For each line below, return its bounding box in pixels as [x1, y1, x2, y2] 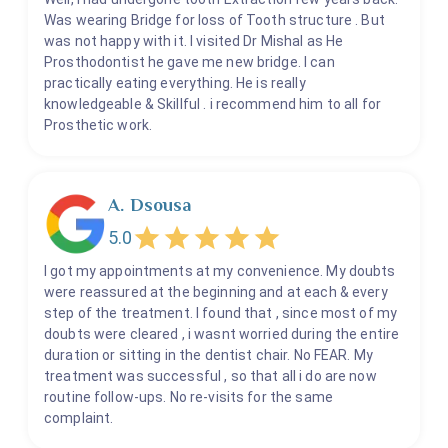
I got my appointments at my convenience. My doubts [44, 263, 396, 280]
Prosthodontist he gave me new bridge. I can [44, 54, 335, 71]
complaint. [44, 410, 114, 427]
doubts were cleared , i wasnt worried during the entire [44, 326, 400, 343]
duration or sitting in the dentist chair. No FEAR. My [44, 347, 373, 364]
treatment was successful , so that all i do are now [44, 368, 377, 385]
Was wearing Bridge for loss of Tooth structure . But [44, 12, 385, 29]
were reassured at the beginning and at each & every [44, 284, 388, 301]
